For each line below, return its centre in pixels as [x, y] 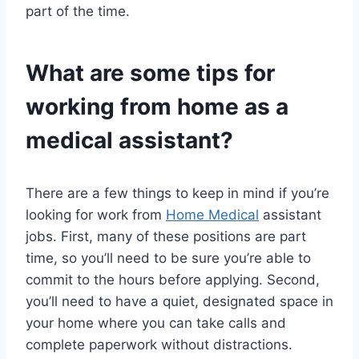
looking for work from [96, 215]
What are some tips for [150, 73]
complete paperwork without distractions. [159, 345]
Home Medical [212, 215]
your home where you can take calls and [156, 323]
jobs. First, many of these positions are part [166, 237]
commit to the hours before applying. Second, [173, 280]
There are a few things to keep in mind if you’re [177, 194]
